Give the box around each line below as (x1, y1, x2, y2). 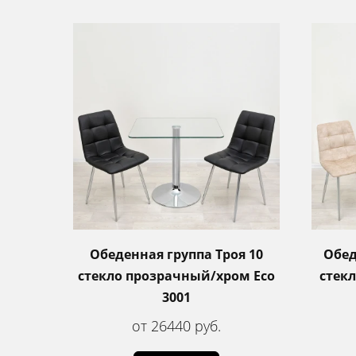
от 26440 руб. (132, 315, 221, 335)
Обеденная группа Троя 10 (90, 245, 263, 263)
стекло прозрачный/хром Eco (78, 266, 275, 284)
